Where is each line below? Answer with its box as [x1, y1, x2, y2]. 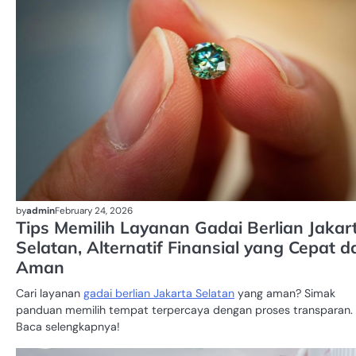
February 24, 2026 [55, 204, 133, 218]
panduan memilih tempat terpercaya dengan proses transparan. [16, 302, 353, 317]
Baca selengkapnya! [16, 319, 120, 334]
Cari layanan [16, 285, 83, 300]
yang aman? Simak [234, 285, 335, 300]
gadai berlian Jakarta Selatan [83, 285, 234, 300]
